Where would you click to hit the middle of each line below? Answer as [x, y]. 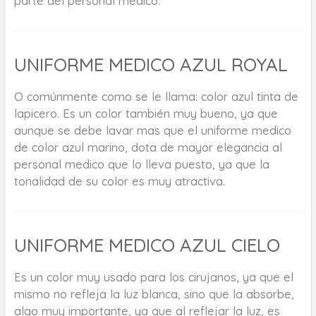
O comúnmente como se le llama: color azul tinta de [156, 97]
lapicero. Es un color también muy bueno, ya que [146, 114]
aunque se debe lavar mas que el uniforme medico [152, 130]
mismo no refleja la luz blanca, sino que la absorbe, [154, 294]
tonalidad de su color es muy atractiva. [119, 181]
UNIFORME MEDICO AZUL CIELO [147, 245]
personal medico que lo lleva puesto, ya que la [141, 164]
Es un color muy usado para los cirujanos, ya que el [153, 277]
